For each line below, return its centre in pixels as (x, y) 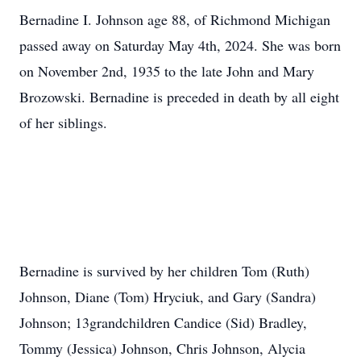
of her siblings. (63, 122)
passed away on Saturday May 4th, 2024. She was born (180, 45)
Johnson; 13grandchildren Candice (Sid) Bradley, (163, 322)
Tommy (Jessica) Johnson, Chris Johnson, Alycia (162, 348)
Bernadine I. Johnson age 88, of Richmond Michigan (175, 19)
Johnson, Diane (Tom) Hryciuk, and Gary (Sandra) (168, 297)
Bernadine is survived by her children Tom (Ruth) (164, 271)
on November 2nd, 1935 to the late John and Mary (167, 71)
